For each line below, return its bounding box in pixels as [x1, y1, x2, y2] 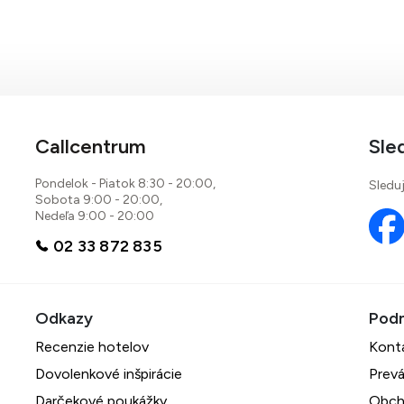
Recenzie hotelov [35, 338, 150, 355]
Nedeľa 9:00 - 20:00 [35, 208, 155, 224]
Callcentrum [35, 134, 147, 159]
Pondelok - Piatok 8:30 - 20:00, [35, 176, 216, 191]
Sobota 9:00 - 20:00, [35, 192, 163, 207]
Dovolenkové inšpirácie [35, 365, 183, 382]
